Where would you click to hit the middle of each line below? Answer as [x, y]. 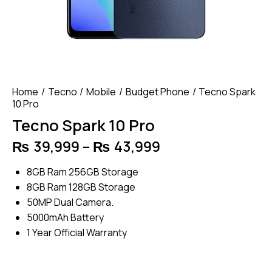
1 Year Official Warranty [77, 232]
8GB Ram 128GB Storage [81, 187]
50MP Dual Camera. [70, 202]
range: [182, 161]
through [187, 192]
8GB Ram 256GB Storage [83, 172]
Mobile [101, 91]
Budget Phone [157, 91]
